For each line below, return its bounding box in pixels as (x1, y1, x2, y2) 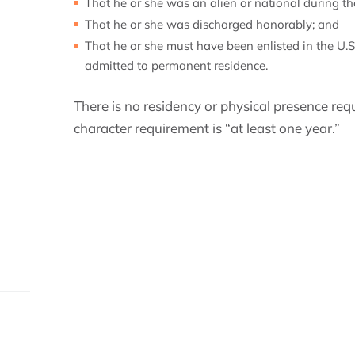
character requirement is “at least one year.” (74, 120, 341, 136)
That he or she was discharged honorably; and (85, 17, 340, 32)
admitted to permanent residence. (85, 58, 269, 73)
